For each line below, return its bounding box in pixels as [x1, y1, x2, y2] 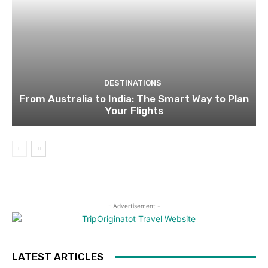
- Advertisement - [108, 202, 160, 210]
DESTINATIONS [103, 78, 162, 88]
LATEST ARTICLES [12, 251, 103, 263]
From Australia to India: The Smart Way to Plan [19, 93, 249, 105]
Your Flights [105, 105, 163, 117]
